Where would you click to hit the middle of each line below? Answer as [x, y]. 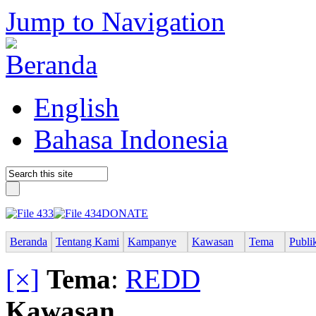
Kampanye [152, 241]
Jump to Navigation [115, 22]
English [77, 108]
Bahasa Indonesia [131, 139]
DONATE [125, 213]
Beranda [29, 241]
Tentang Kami [87, 241]
